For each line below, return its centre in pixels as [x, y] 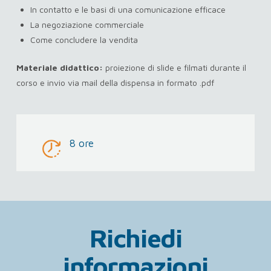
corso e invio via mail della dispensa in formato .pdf [115, 83]
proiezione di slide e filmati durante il [174, 67]
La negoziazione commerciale [87, 24]
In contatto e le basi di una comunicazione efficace [128, 9]
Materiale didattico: [59, 67]
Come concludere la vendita [84, 40]
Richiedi [135, 238]
